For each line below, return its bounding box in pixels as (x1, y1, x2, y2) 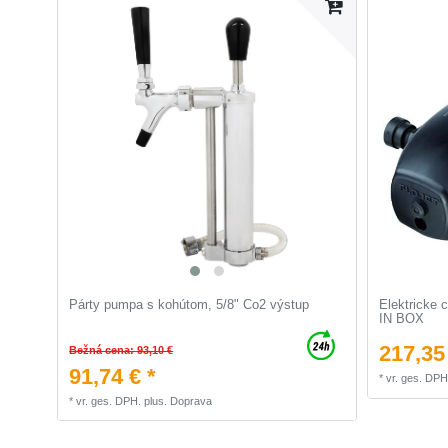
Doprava (170, 395, 213, 408)
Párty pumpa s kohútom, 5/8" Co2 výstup (69, 297, 310, 313)
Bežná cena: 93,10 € (69, 344, 174, 357)
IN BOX (379, 311, 425, 327)
